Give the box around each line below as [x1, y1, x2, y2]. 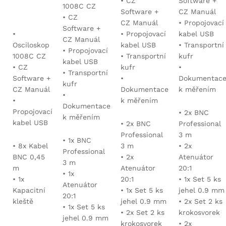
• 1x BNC [63, 136, 91, 144]
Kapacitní [13, 186, 45, 194]
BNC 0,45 [13, 152, 45, 161]
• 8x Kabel [13, 141, 48, 150]
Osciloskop [13, 40, 49, 49]
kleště [13, 197, 33, 205]
